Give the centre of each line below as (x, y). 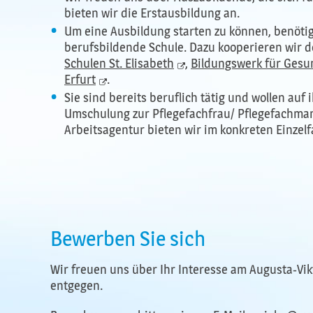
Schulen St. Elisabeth (119, 64)
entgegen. (77, 286)
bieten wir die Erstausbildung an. (152, 13)
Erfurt (80, 80)
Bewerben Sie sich (128, 239)
